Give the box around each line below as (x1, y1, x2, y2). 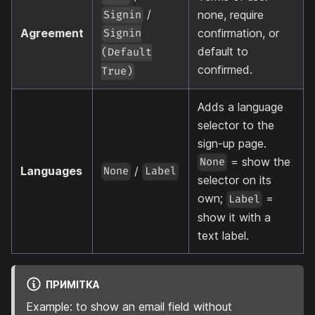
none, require (198, 7, 264, 22)
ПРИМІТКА (45, 278, 100, 290)
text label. (198, 228, 249, 243)
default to (198, 44, 248, 58)
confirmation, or (198, 25, 279, 40)
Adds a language (198, 99, 283, 114)
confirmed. (198, 62, 252, 77)
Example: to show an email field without (26, 299, 232, 314)
